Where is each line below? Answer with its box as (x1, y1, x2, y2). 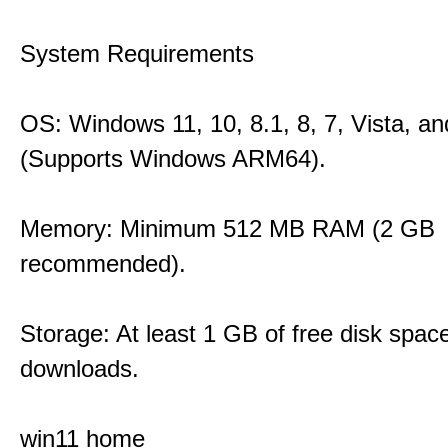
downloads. (20, 355, 139, 382)
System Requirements (20, 40, 254, 67)
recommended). (20, 250, 186, 277)
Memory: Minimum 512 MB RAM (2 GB (20, 215, 435, 242)
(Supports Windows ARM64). (20, 145, 326, 172)
